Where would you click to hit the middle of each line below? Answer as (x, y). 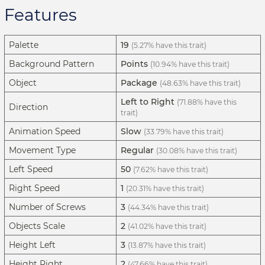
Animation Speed (45, 132)
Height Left (32, 245)
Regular (137, 151)
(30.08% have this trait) (197, 151)
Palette (24, 45)
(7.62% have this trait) (171, 170)
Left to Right (148, 102)
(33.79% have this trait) (184, 132)
